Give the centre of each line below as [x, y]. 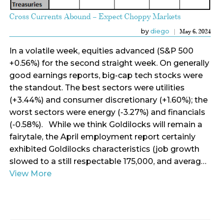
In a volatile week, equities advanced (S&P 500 [101, 51]
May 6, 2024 [195, 31]
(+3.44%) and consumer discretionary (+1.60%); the [108, 100]
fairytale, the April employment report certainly [102, 137]
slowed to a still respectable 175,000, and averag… [108, 161]
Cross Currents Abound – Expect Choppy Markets [95, 16]
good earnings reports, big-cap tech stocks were [106, 75]
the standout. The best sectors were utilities [97, 87]
